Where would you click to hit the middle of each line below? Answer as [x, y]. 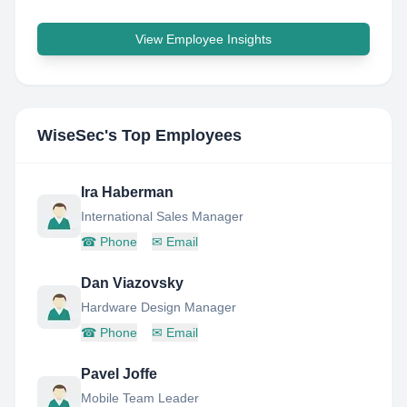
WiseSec [71, 135]
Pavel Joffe [119, 374]
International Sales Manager [162, 216]
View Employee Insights [203, 39]
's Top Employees [173, 135]
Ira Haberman [127, 192]
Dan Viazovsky [132, 283]
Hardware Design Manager [159, 307]
